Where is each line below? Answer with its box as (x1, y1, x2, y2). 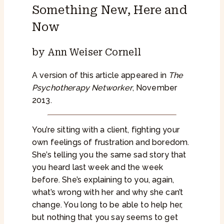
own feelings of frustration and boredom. (32, 137, 189, 147)
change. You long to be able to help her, (32, 200, 183, 210)
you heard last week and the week (32, 162, 163, 172)
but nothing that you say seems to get (32, 212, 178, 222)
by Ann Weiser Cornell (32, 46, 141, 58)
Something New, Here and (32, 3, 187, 17)
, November (132, 83, 177, 93)
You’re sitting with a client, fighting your (32, 125, 179, 135)
